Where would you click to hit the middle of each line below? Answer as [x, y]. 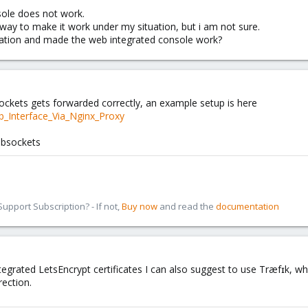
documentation [247, 206]
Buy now [140, 206]
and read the [187, 206]
